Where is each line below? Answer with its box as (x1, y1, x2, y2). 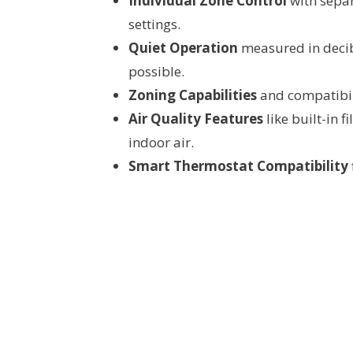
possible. (128, 62, 184, 81)
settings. (128, 15, 180, 34)
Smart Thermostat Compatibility (128, 157, 348, 176)
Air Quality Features (128, 110, 263, 128)
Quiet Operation (128, 39, 238, 58)
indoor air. (128, 133, 194, 152)
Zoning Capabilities (128, 86, 257, 105)
